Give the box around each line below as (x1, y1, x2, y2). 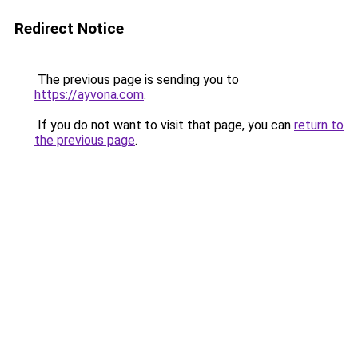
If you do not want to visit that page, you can (34, 117, 294, 133)
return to (294, 117, 344, 133)
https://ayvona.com (34, 87, 144, 102)
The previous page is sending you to (34, 72, 239, 87)
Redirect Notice (14, 19, 124, 38)
